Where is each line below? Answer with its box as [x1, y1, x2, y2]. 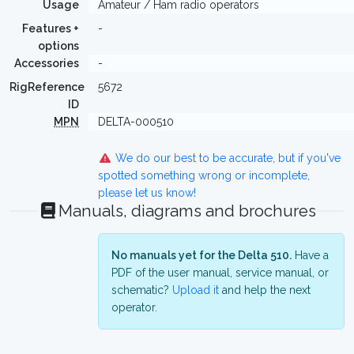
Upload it [172, 284, 219, 296]
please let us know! [98, 186, 196, 199]
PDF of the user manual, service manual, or [111, 266, 329, 279]
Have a [292, 249, 329, 262]
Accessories [14, 57, 79, 70]
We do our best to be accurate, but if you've [111, 152, 341, 164]
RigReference [9, 81, 85, 93]
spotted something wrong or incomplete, [98, 169, 310, 182]
